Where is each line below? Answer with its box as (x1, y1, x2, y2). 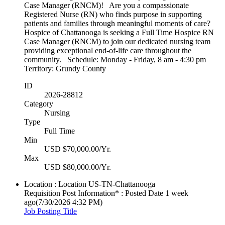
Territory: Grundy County (24, 64, 106, 73)
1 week (165, 189, 188, 198)
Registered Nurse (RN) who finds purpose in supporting (24, 10, 202, 19)
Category (24, 99, 53, 108)
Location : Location (24, 180, 86, 189)
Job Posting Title (24, 207, 77, 216)
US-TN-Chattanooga (88, 180, 155, 189)
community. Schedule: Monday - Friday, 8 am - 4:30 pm (24, 55, 206, 64)
